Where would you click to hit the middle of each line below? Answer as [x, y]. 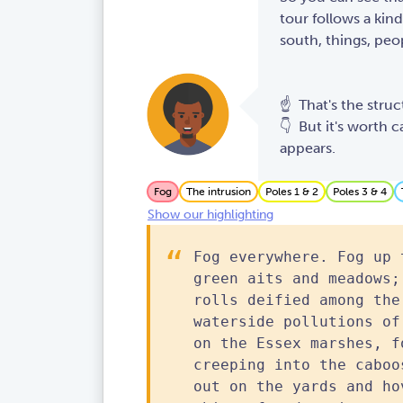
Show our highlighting [210, 214]
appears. [309, 148]
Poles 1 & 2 [292, 192]
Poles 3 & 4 [360, 192]
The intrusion [219, 192]
